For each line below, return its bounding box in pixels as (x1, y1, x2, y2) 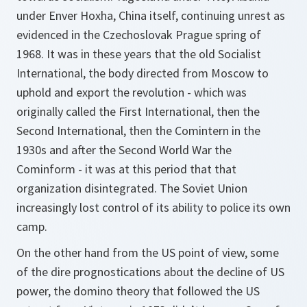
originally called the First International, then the (16, 103, 260, 119)
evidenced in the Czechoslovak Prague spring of (16, 27, 261, 42)
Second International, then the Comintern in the (16, 123, 260, 138)
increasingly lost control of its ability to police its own (16, 199, 291, 215)
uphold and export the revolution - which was (16, 84, 247, 100)
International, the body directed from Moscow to (16, 65, 269, 81)
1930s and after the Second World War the (16, 142, 232, 158)
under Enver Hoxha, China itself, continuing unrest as (16, 8, 285, 23)
